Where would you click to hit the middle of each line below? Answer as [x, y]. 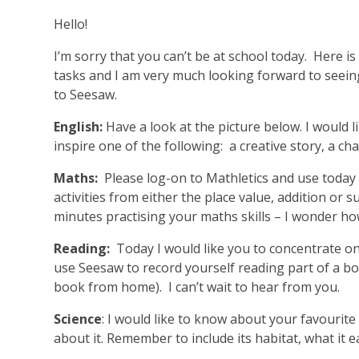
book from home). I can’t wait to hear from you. [197, 287]
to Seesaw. [86, 95]
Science [78, 319]
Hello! [71, 24]
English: [79, 127]
